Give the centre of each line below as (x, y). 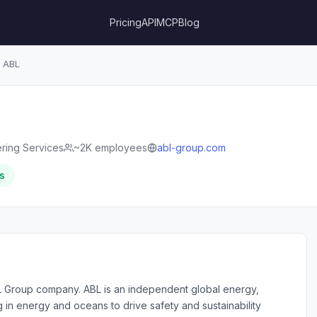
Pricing (126, 22)
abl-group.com (191, 148)
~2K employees (110, 148)
